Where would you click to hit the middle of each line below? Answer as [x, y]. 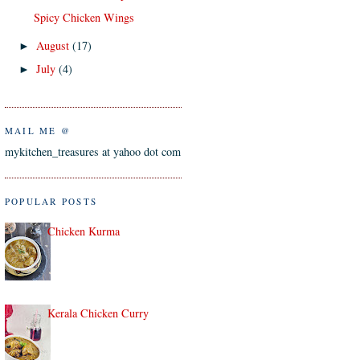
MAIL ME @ [38, 131]
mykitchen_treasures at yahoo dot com [93, 152]
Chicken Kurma [83, 231]
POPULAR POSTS [51, 202]
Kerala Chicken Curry [98, 313]
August [55, 45]
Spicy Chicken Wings [84, 17]
